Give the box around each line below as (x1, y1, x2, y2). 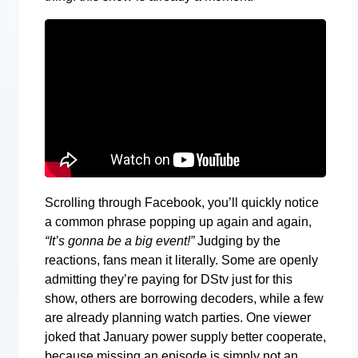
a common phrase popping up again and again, (45, 214, 312, 229)
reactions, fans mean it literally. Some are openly (45, 253, 318, 267)
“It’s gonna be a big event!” (45, 233, 194, 248)
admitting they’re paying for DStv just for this (45, 272, 292, 286)
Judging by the (194, 233, 280, 248)
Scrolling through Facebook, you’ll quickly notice (45, 195, 319, 209)
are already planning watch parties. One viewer (45, 310, 311, 324)
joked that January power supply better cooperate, (45, 329, 326, 344)
